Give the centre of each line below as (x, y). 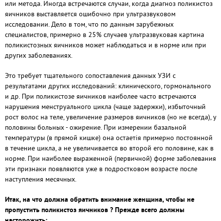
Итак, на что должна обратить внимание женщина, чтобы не (100, 199)
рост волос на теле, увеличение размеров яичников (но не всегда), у (110, 117)
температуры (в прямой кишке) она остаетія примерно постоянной (109, 138)
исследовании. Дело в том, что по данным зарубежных (89, 24)
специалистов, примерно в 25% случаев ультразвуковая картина (105, 35)
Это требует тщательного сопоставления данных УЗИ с (90, 75)
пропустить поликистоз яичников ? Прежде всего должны (95, 210)
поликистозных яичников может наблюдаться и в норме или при (106, 45)
